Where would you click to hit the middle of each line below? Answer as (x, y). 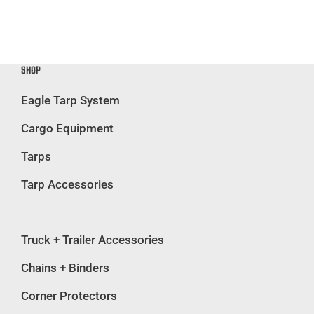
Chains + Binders (65, 268)
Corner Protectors (69, 296)
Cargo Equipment (67, 129)
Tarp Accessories (67, 185)
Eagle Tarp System (70, 101)
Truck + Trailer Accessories (93, 240)
